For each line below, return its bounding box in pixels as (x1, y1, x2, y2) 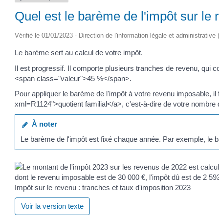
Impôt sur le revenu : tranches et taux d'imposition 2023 (15, 183, 191, 192)
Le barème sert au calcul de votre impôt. (15, 48, 143, 57)
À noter (28, 119, 58, 128)
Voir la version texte (21, 201, 84, 210)
